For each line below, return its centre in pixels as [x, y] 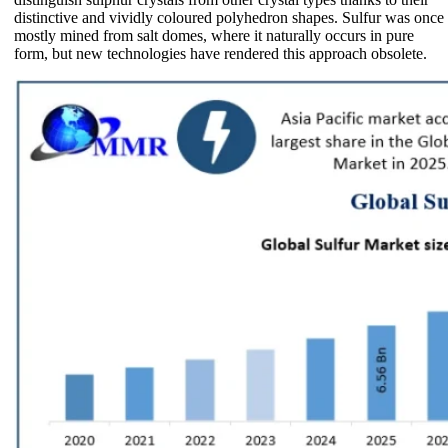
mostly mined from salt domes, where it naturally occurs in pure [214, 35]
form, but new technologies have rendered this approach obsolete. [220, 53]
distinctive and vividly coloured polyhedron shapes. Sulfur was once [229, 17]
